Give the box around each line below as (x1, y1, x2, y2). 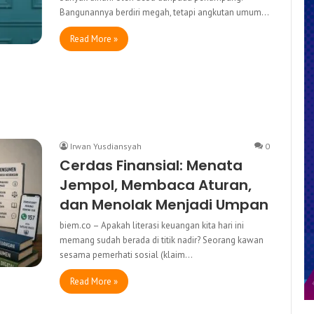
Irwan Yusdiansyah (70, 140, 142, 151)
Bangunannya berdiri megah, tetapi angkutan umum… (60, 6, 269, 18)
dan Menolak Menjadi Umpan (60, 194, 268, 214)
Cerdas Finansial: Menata (60, 155, 243, 175)
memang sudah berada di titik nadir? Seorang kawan (60, 233, 264, 246)
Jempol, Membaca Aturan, (60, 175, 252, 195)
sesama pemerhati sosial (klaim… (60, 248, 193, 261)
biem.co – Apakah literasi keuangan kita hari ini (60, 219, 244, 231)
